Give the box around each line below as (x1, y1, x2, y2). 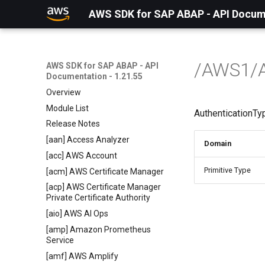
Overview (46, 87, 81, 97)
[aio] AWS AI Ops (46, 209, 108, 218)
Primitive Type (204, 166, 251, 174)
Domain (204, 139, 231, 148)
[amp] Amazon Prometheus (46, 224, 151, 234)
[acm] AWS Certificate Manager (46, 166, 164, 176)
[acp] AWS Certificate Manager (46, 182, 161, 192)
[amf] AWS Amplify (46, 251, 118, 261)
